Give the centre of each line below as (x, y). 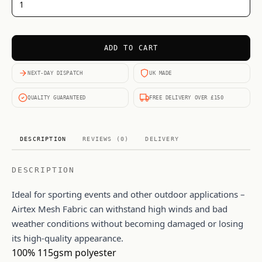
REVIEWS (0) (106, 139)
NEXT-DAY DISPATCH (55, 73)
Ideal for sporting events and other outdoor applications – (128, 194)
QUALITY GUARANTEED (57, 97)
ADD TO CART (131, 48)
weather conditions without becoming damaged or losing (127, 223)
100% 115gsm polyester (64, 253)
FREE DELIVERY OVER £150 (187, 97)
